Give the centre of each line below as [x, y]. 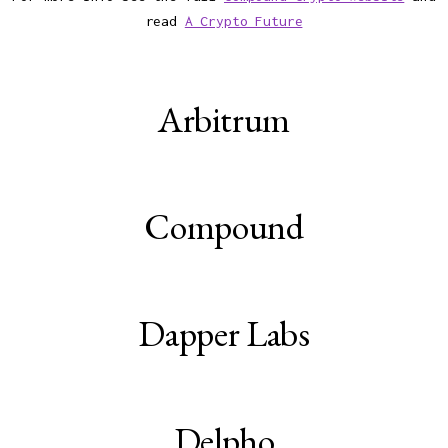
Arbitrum [224, 120]
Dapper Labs [224, 334]
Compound [224, 227]
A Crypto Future [243, 21]
